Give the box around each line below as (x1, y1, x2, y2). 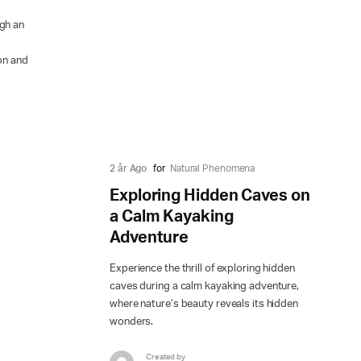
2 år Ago (110, 164, 147, 174)
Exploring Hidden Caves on (110, 188, 310, 205)
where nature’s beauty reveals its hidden (110, 299, 298, 310)
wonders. (110, 317, 154, 328)
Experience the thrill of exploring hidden (110, 263, 295, 275)
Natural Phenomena (169, 164, 255, 174)
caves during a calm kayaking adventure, (110, 281, 300, 293)
